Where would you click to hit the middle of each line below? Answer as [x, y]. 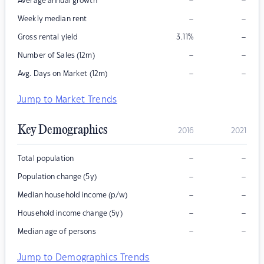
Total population [46, 159]
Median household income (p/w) [72, 195]
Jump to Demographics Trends [83, 258]
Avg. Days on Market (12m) [63, 74]
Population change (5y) [57, 177]
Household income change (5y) [70, 214]
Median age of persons [57, 232]
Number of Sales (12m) [56, 56]
